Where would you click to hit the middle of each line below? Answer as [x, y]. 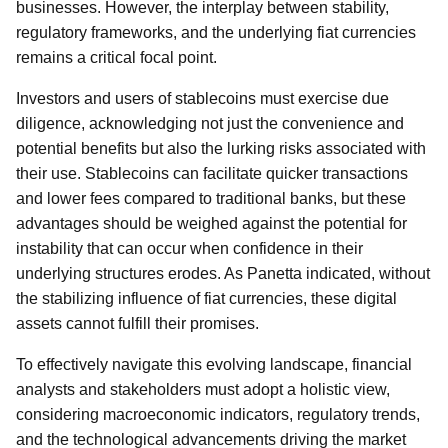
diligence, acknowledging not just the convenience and [210, 123]
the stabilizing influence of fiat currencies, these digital [206, 298]
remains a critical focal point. [116, 57]
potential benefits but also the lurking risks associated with [221, 148]
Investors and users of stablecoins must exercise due [202, 98]
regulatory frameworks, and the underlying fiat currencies [216, 32]
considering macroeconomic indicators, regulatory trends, [218, 414]
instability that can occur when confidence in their [189, 248]
